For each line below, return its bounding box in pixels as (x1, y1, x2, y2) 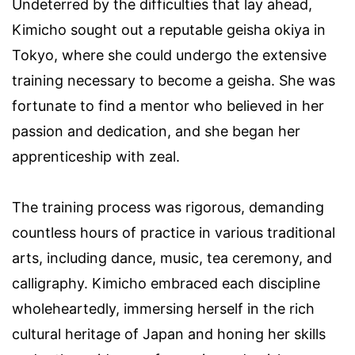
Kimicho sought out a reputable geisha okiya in (12, 21, 326, 38)
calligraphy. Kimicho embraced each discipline (12, 274, 320, 292)
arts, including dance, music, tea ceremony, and (12, 249, 332, 266)
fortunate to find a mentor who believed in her (12, 97, 324, 114)
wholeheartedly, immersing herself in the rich (12, 300, 315, 317)
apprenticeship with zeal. (12, 147, 180, 165)
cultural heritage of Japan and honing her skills (12, 325, 326, 342)
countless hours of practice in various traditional (12, 223, 335, 241)
